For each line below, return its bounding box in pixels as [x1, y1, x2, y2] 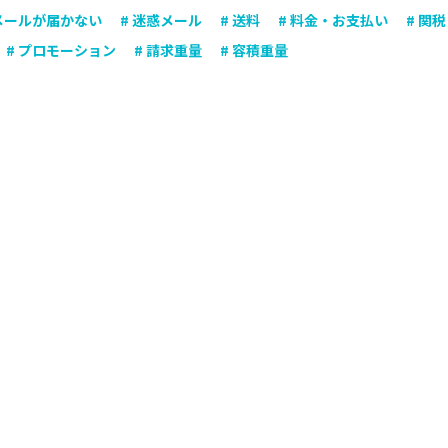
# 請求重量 [134, 39, 202, 60]
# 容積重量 [220, 39, 288, 60]
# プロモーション [6, 39, 116, 60]
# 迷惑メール [120, 9, 202, 30]
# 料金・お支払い [278, 9, 388, 30]
